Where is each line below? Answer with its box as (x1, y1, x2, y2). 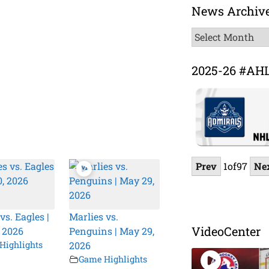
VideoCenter (192, 223, 261, 240)
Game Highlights (79, 253, 148, 265)
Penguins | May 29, (69, 225, 155, 238)
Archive (191, 41, 227, 55)
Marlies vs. (69, 210, 119, 223)
